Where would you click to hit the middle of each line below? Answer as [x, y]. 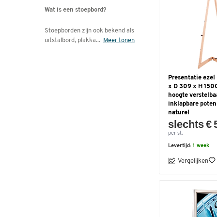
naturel [179, 113]
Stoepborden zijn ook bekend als [89, 31]
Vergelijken [193, 161]
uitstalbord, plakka [70, 41]
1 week [201, 146]
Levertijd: [180, 146]
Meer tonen [119, 41]
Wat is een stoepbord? [76, 10]
